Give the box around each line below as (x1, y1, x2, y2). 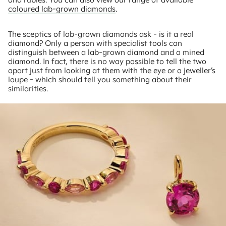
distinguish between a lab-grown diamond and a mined (8, 47, 204, 58)
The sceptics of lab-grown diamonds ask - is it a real (8, 29, 194, 39)
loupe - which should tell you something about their (8, 75, 192, 85)
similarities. (8, 84, 48, 94)
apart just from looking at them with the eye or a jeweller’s (8, 66, 215, 76)
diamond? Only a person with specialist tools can (8, 38, 182, 48)
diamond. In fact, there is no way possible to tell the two (8, 56, 206, 67)
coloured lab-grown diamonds (8, 4, 116, 14)
